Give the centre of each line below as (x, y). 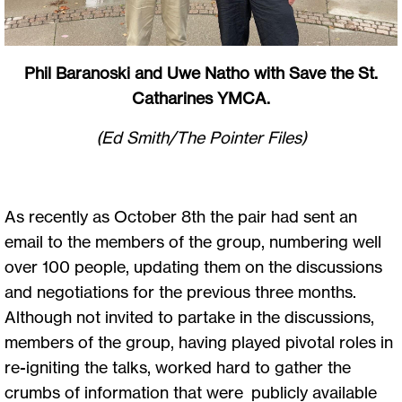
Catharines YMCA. (201, 97)
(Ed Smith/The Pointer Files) (201, 137)
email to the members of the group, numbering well (193, 241)
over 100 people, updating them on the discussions (193, 266)
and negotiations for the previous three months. (180, 291)
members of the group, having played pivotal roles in (199, 341)
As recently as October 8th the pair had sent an (181, 216)
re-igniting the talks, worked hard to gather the (178, 367)
